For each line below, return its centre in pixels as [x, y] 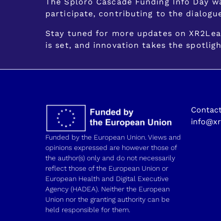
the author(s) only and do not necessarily [110, 158]
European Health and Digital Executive [107, 179]
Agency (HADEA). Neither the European [108, 189]
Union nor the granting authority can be [108, 200]
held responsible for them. [88, 210]
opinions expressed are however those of [111, 148]
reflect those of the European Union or [107, 168]
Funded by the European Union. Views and [113, 137]
